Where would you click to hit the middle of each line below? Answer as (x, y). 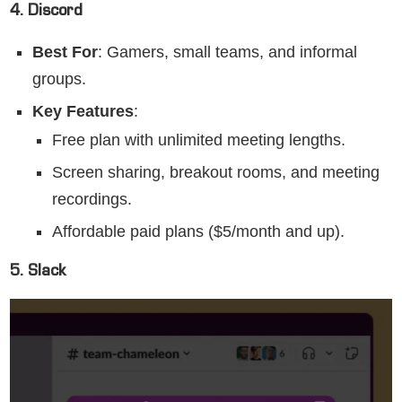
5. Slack (38, 273)
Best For (65, 52)
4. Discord (46, 13)
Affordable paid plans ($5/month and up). (198, 232)
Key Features (83, 112)
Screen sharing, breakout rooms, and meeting (216, 173)
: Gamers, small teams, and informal (227, 52)
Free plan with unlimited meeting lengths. (199, 140)
